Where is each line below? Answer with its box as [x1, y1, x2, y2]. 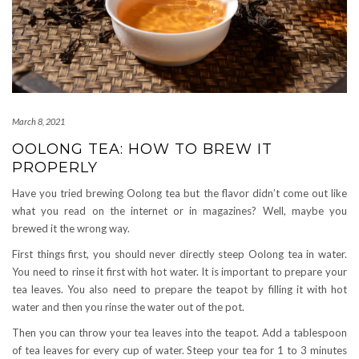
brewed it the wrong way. [12, 221, 130, 235]
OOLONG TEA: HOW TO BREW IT [12, 139, 272, 158]
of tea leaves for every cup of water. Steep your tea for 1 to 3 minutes [12, 343, 347, 357]
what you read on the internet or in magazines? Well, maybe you [12, 204, 347, 217]
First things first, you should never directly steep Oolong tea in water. [12, 247, 347, 260]
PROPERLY [12, 158, 98, 176]
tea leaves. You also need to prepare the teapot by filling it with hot [12, 282, 347, 296]
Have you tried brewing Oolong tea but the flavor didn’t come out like [12, 186, 347, 200]
